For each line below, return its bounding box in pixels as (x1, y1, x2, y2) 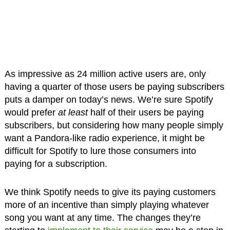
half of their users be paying (87, 107, 204, 118)
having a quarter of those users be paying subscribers (4, 82, 224, 92)
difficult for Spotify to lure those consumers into (4, 146, 196, 157)
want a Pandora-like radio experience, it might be (4, 133, 205, 144)
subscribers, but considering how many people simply (4, 120, 223, 131)
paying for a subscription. (4, 159, 107, 169)
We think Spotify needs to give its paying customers (4, 187, 216, 198)
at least (57, 107, 88, 118)
